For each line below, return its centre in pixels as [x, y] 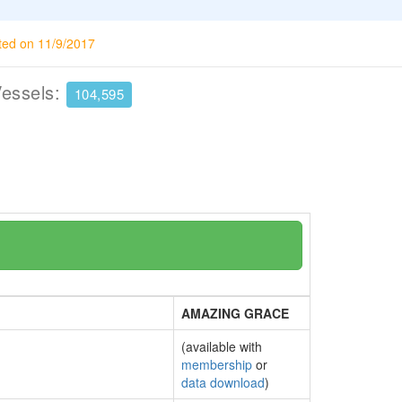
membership [217, 364]
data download [223, 382]
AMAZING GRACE [235, 313]
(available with [222, 346]
